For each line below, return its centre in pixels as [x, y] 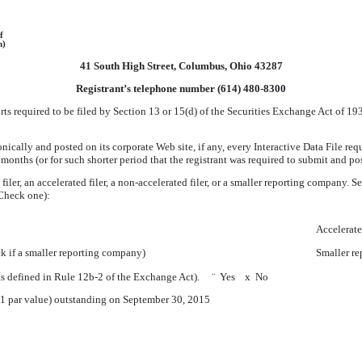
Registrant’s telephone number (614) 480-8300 [181, 88]
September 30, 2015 [166, 299]
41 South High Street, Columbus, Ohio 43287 [181, 66]
